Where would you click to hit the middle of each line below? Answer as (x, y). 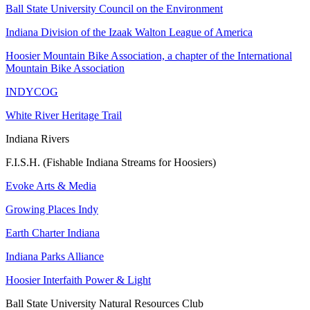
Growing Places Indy (52, 209)
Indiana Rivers (37, 138)
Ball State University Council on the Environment (114, 8)
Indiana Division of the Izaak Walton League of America (129, 32)
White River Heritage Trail (64, 115)
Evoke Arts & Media (51, 185)
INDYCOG (32, 91)
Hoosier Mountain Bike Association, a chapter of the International (149, 55)
